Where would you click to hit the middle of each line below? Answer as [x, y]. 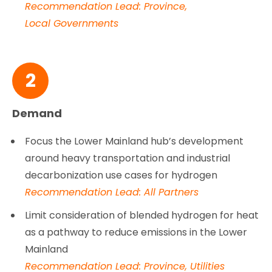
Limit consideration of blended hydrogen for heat [142, 215]
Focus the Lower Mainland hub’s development [134, 141]
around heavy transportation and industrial [128, 158]
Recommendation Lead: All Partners [112, 192]
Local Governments [72, 23]
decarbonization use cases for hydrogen [121, 175]
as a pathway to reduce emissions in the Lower [136, 232]
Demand [37, 113]
